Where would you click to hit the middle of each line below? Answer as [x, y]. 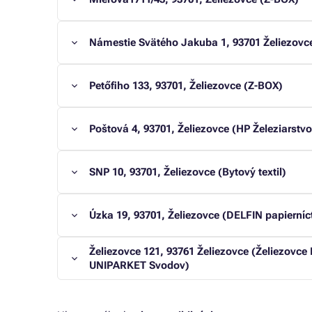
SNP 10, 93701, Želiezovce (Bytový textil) [188, 172]
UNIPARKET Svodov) [139, 265]
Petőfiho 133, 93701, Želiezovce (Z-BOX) [186, 86]
